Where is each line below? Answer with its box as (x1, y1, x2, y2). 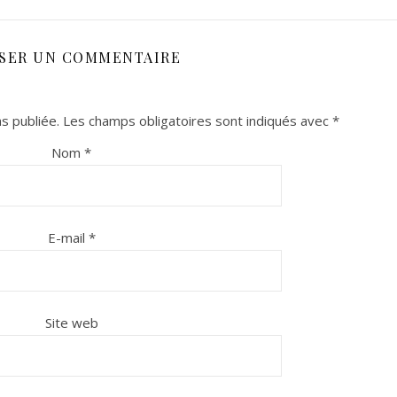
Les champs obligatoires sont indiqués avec (62, 112, 332, 129)
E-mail (47, 229, 89, 246)
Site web (44, 314, 98, 331)
